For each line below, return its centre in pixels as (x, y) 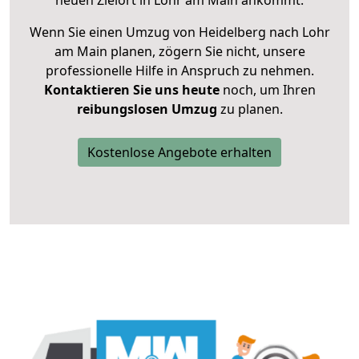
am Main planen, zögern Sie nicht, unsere (179, 52)
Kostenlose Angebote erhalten (179, 153)
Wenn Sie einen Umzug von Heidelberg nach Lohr (179, 32)
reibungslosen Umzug (147, 109)
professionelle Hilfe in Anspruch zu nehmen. (179, 71)
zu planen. (250, 109)
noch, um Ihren (267, 90)
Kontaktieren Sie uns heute (131, 90)
